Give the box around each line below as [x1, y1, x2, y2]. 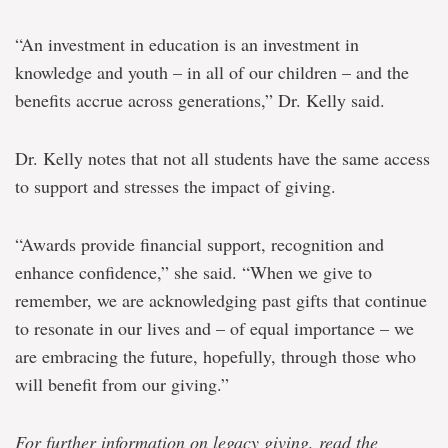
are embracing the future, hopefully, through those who [15, 343, 416, 368]
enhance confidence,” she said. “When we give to [15, 259, 372, 284]
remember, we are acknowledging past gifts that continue [15, 287, 427, 312]
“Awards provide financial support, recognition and [15, 231, 384, 256]
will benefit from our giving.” [15, 371, 229, 396]
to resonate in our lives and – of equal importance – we [15, 315, 414, 340]
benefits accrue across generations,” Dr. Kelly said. [15, 87, 385, 112]
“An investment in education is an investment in [15, 31, 359, 56]
